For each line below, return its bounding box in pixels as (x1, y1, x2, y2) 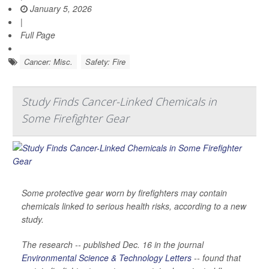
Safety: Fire (85, 55, 125, 67)
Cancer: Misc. (24, 55, 73, 67)
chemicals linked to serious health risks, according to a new (22, 199, 246, 212)
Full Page (20, 28, 55, 41)
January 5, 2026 (28, 2, 92, 14)
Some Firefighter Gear (22, 110, 129, 125)
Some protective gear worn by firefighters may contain (22, 186, 227, 199)
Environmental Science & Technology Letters (22, 251, 192, 264)
